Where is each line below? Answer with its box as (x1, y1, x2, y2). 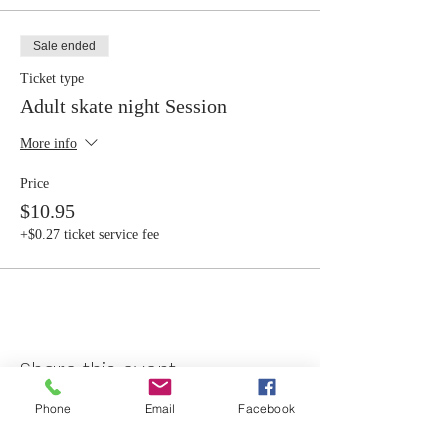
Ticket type (20, 71, 84, 86)
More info (20, 136, 77, 152)
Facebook (238, 400, 295, 416)
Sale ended (33, 39, 96, 53)
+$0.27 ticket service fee (20, 227, 159, 242)
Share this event (20, 356, 176, 384)
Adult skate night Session (20, 95, 227, 117)
